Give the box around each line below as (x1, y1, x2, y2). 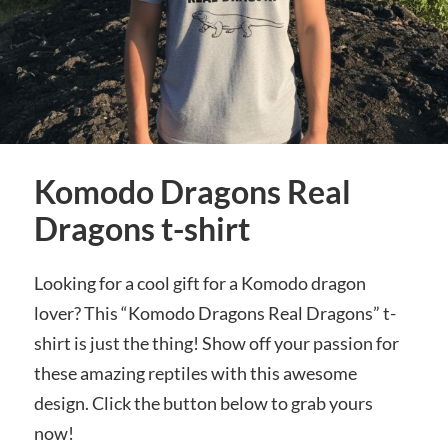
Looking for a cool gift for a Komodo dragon (33, 271, 366, 294)
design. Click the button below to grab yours (33, 391, 373, 414)
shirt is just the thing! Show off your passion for (33, 331, 399, 354)
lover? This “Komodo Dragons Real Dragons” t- (33, 301, 396, 324)
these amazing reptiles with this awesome (33, 361, 357, 384)
